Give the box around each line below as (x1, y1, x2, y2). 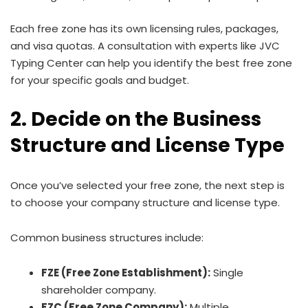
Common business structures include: (10, 230, 203, 245)
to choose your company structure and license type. (10, 195, 280, 210)
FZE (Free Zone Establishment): (41, 265, 210, 280)
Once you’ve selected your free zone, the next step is (10, 177, 285, 192)
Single (210, 265, 243, 280)
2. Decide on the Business (10, 105, 261, 133)
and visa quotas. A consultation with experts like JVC (10, 38, 280, 53)
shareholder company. (41, 282, 156, 297)
